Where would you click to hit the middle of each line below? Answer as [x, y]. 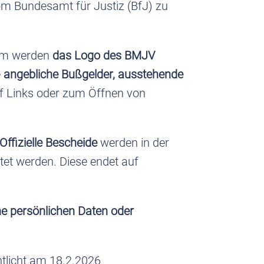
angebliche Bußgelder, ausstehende [94, 74]
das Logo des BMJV [104, 55]
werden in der [133, 142]
